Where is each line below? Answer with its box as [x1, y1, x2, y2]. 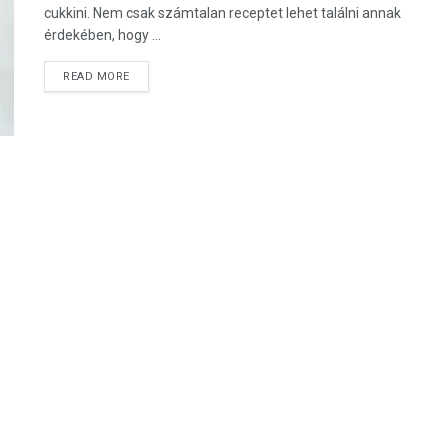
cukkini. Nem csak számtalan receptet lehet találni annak [44, 5, 401, 21]
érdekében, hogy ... [44, 27, 161, 43]
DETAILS [128, 69, 177, 82]
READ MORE [63, 70, 130, 83]
